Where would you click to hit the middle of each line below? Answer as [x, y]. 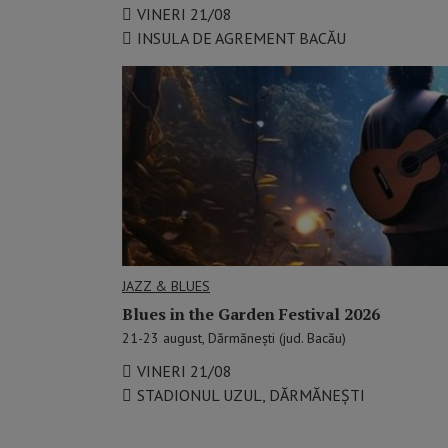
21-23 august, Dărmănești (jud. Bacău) [234, 338]
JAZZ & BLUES [166, 286]
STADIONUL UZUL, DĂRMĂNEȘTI [251, 395]
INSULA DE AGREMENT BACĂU [241, 38]
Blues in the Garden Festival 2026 [251, 314]
